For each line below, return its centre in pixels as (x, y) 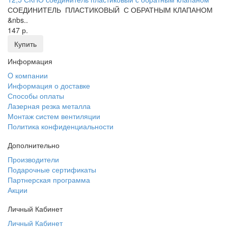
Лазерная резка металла (49, 106)
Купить (25, 44)
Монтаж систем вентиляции (54, 116)
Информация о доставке (49, 86)
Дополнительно (34, 145)
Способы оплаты (36, 96)
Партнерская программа (49, 180)
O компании (28, 76)
